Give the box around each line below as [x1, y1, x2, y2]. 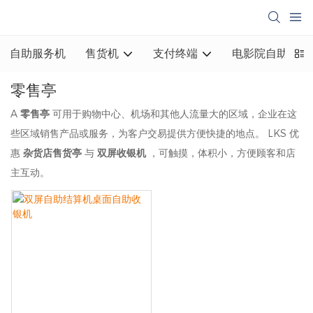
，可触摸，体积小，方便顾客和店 [149, 146, 296, 159]
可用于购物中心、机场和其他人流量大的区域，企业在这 [52, 107, 297, 120]
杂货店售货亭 [23, 146, 85, 159]
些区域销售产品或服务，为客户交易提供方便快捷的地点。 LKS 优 [10, 126, 299, 140]
